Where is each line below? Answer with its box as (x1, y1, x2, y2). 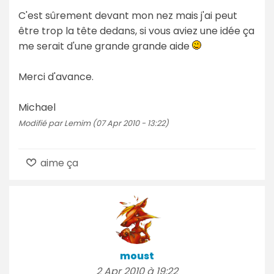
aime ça (38, 155, 79, 170)
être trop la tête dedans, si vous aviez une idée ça (18, 23, 254, 38)
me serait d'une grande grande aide (18, 39, 192, 53)
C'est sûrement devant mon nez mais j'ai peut (18, 8, 237, 23)
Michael (18, 100, 56, 114)
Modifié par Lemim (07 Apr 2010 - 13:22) (18, 117, 169, 128)
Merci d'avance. (18, 69, 94, 84)
